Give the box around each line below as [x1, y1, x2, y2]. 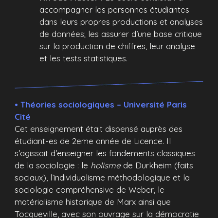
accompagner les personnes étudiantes [39, 4, 189, 15]
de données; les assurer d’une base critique [39, 28, 202, 39]
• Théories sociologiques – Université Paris [15, 99, 187, 109]
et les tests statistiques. [39, 53, 127, 63]
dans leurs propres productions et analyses [39, 16, 203, 27]
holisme [91, 160, 121, 170]
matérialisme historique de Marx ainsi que [15, 197, 171, 207]
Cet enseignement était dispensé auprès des [15, 124, 182, 134]
